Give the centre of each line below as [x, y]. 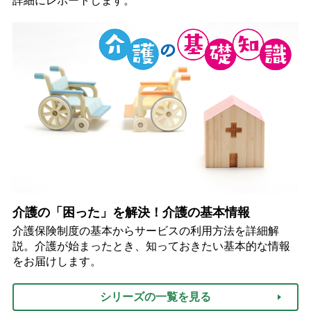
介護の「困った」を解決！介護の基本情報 [131, 213]
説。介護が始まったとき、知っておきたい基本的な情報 [151, 246]
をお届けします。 [57, 262]
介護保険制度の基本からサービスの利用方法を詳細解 [145, 231]
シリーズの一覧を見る [155, 297]
